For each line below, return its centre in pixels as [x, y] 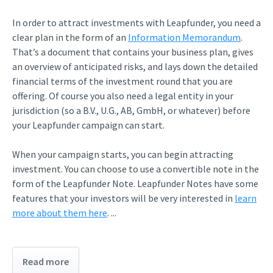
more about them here [60, 213]
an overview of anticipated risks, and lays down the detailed [135, 66]
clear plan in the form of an [70, 37]
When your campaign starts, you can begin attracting [123, 154]
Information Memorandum [184, 37]
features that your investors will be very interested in [123, 198]
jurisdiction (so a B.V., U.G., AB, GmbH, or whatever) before [131, 110]
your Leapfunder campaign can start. [88, 125]
